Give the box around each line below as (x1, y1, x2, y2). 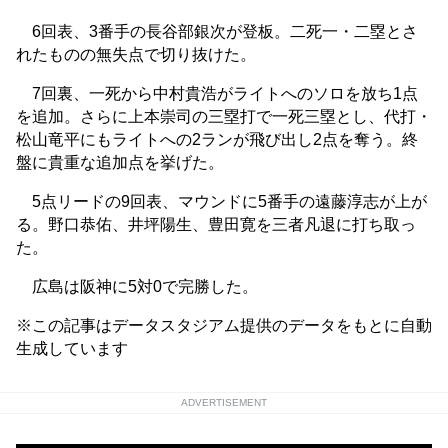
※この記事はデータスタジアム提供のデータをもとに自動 (16, 317, 432, 335)
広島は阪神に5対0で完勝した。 (16, 278, 258, 296)
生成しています (16, 340, 128, 358)
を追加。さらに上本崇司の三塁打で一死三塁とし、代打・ (16, 108, 432, 126)
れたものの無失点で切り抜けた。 (16, 46, 256, 64)
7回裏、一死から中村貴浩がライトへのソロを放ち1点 (16, 85, 418, 103)
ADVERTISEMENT (181, 397, 267, 409)
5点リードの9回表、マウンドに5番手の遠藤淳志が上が (16, 193, 427, 211)
